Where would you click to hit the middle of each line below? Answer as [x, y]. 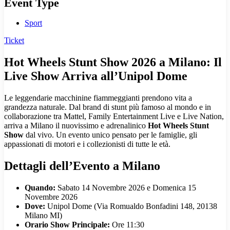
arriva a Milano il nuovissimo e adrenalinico [76, 126]
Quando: [40, 188]
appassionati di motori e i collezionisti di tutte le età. [87, 144]
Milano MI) [43, 216]
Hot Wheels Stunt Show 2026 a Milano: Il [113, 62]
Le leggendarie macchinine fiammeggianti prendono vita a [98, 98]
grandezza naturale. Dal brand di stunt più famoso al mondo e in [108, 107]
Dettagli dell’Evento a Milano [82, 166]
